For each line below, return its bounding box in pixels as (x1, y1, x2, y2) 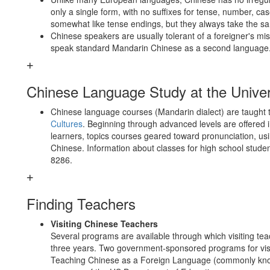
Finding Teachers (27, 193, 136, 214)
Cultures (51, 118, 83, 130)
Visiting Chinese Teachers (51, 218, 158, 230)
